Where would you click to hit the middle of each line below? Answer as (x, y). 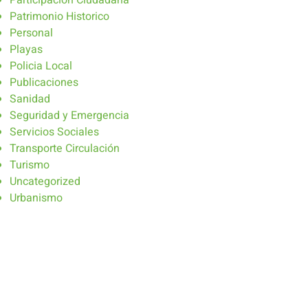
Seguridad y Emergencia (69, 116)
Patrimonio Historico (59, 17)
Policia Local (41, 66)
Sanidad (30, 99)
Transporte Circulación (65, 149)
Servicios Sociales (54, 132)
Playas (26, 50)
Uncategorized (45, 182)
